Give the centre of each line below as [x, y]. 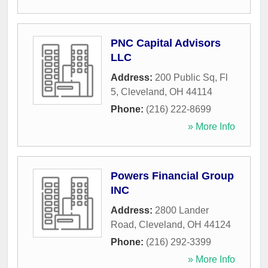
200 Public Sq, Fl [191, 78]
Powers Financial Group [172, 176]
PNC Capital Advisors [166, 43]
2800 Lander [182, 211]
